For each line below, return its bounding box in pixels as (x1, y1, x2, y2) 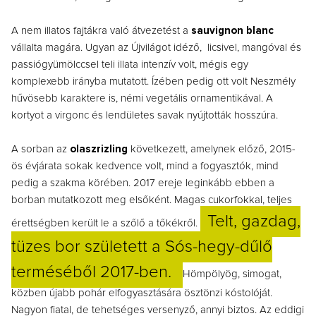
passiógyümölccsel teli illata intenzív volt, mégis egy (11, 59, 248, 71)
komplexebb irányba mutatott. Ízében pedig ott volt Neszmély (11, 76, 296, 87)
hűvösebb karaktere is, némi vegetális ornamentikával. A (11, 93, 273, 104)
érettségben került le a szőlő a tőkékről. (11, 218, 200, 229)
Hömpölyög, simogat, (183, 269, 281, 280)
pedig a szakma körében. (11, 178, 133, 189)
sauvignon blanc (191, 25, 274, 37)
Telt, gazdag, (207, 213, 300, 231)
